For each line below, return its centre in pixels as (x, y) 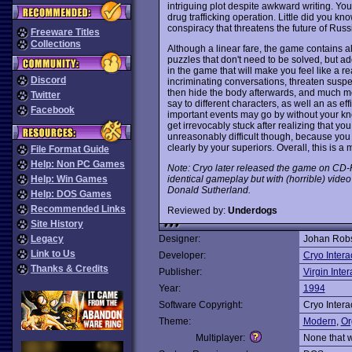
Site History (57, 224)
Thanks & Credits (70, 269)
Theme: (174, 321)
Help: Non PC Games (78, 164)
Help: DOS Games (71, 194)
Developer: (182, 255)
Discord (48, 80)
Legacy (47, 239)
